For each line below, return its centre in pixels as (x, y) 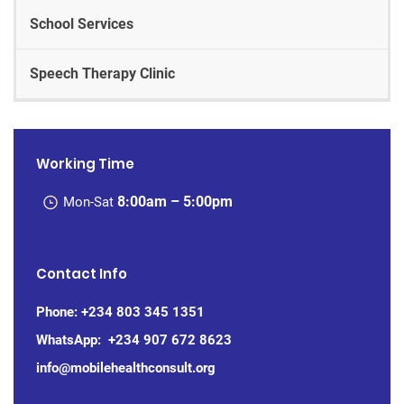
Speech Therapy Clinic (102, 73)
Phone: (59, 312)
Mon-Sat (90, 202)
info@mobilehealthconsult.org (126, 367)
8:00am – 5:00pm (175, 201)
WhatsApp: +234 (90, 340)
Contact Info (82, 273)
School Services (82, 23)
